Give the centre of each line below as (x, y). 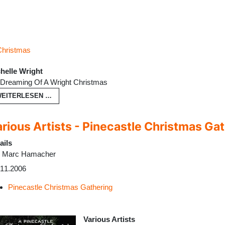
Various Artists (109, 219)
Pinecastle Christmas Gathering (60, 187)
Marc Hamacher (29, 154)
